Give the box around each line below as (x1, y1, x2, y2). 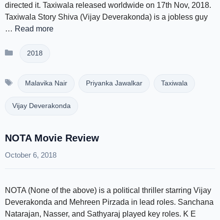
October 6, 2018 (5, 151, 56, 159)
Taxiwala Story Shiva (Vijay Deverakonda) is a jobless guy (5, 13, 208, 21)
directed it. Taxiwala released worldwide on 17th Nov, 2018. (5, 1, 211, 9)
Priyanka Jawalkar (85, 80, 142, 87)
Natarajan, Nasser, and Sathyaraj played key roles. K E (5, 210, 196, 218)
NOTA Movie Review (5, 133, 99, 143)
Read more (15, 25, 54, 33)
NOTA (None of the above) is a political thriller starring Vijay (5, 186, 211, 194)
